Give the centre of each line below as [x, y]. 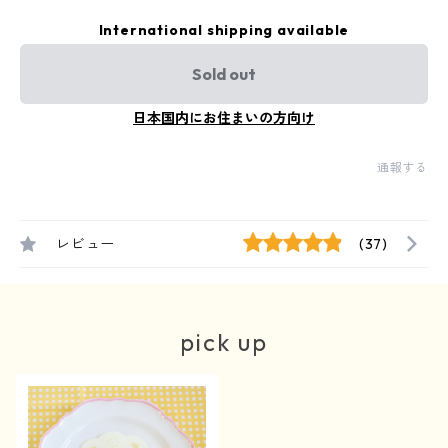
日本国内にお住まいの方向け [224, 118]
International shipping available [224, 30]
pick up [224, 342]
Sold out [224, 74]
